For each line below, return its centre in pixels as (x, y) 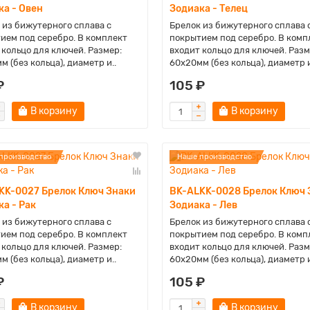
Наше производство (214, 157)
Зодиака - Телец (208, 9)
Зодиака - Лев (203, 205)
